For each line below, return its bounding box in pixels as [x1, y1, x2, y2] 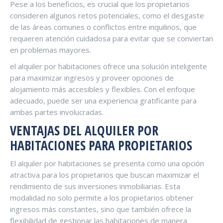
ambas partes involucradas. [10, 107, 104, 117]
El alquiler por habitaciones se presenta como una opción [10, 158, 204, 168]
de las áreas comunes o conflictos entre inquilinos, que [10, 21, 197, 32]
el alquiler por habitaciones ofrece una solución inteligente [10, 61, 207, 71]
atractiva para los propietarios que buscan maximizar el [10, 169, 199, 180]
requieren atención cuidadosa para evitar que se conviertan [10, 33, 213, 43]
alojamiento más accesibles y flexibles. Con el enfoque [10, 84, 195, 94]
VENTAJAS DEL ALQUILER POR [10, 121, 158, 139]
